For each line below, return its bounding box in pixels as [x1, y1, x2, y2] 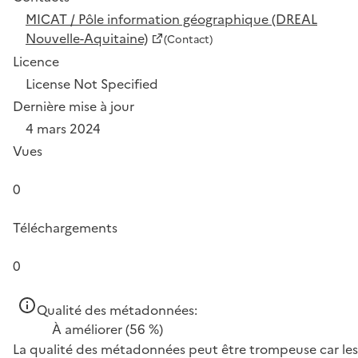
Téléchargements [13, 217, 117, 237]
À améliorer [52, 319, 122, 339]
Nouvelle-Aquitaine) [26, 28, 148, 48]
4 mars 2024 [26, 118, 101, 138]
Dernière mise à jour [13, 96, 134, 116]
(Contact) [164, 30, 213, 47]
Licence [13, 51, 59, 71]
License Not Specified [26, 74, 158, 93]
